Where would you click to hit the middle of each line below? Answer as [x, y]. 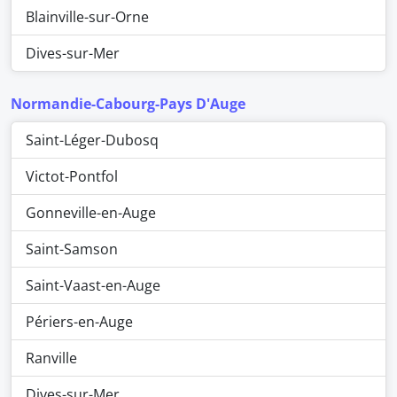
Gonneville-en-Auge [91, 213]
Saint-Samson [72, 249]
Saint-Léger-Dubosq [92, 140]
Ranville [51, 358]
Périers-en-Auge [79, 322]
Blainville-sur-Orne [87, 17]
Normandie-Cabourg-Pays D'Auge [128, 104]
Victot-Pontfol [72, 176]
